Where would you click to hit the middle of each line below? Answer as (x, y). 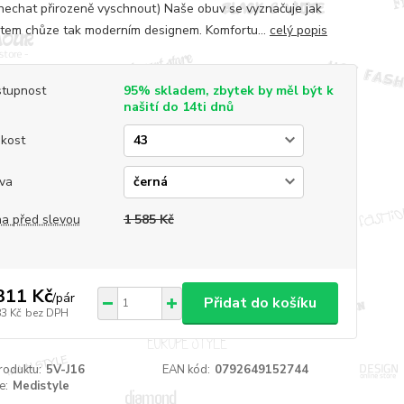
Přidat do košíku (260, 303)
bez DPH (46, 313)
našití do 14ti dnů (178, 106)
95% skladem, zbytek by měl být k (228, 90)
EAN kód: (187, 369)
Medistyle (41, 386)
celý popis (298, 30)
